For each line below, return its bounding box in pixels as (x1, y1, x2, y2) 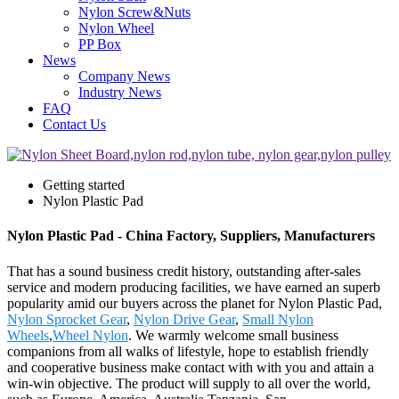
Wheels (7, 327, 49, 343)
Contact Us (43, 117, 106, 132)
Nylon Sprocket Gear (7, 311, 126, 327)
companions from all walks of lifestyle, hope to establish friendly (7, 343, 369, 359)
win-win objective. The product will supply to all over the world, (7, 375, 370, 391)
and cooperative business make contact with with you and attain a (7, 359, 374, 375)
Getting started (43, 177, 125, 192)
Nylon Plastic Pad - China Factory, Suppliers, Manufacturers (7, 228, 375, 244)
